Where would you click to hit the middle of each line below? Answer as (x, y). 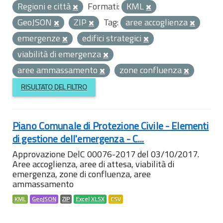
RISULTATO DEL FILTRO (54, 87)
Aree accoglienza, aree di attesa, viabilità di (93, 164)
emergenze (40, 38)
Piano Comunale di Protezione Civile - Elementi (111, 125)
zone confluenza (152, 70)
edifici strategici (113, 38)
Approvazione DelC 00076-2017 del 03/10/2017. (106, 154)
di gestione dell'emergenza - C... (78, 138)
